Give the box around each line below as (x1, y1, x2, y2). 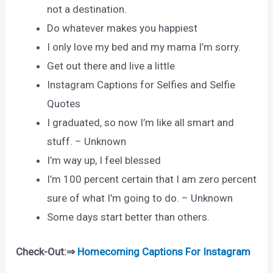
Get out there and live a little (47, 60, 175, 73)
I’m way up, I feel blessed (47, 154, 161, 167)
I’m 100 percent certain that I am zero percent (47, 173, 257, 186)
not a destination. (47, 3, 127, 16)
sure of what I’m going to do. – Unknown (47, 192, 233, 205)
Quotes (47, 97, 81, 110)
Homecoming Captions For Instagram (77, 245, 251, 258)
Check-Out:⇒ (16, 245, 78, 258)
